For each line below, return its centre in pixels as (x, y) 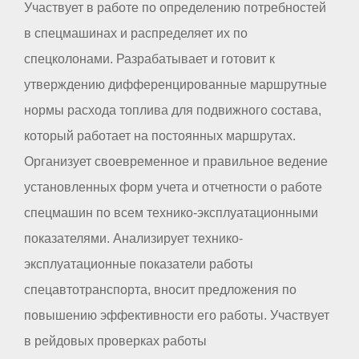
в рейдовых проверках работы (115, 341)
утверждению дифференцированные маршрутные (175, 84)
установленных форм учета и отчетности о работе (173, 187)
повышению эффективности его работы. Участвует (177, 315)
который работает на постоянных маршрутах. (160, 135)
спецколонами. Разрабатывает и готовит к (149, 58)
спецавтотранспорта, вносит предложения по (160, 289)
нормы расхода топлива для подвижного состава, (173, 110)
